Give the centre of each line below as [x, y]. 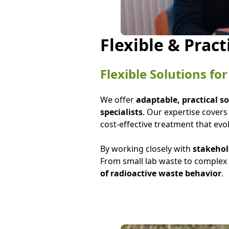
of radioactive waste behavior [161, 173]
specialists [121, 112]
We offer [118, 100]
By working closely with [146, 149]
